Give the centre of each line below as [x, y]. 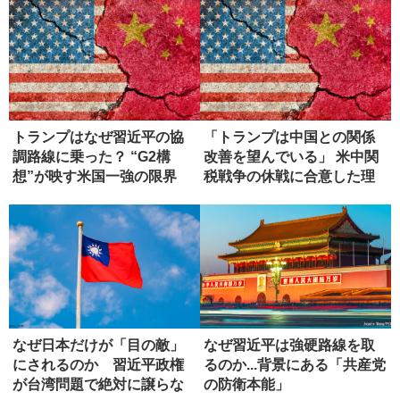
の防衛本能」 [246, 385]
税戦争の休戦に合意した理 [289, 177]
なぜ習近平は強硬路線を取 [289, 346]
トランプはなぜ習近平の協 [98, 137]
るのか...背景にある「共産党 [295, 365]
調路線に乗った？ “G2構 [92, 157]
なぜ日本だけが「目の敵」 [98, 346]
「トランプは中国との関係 [289, 137]
